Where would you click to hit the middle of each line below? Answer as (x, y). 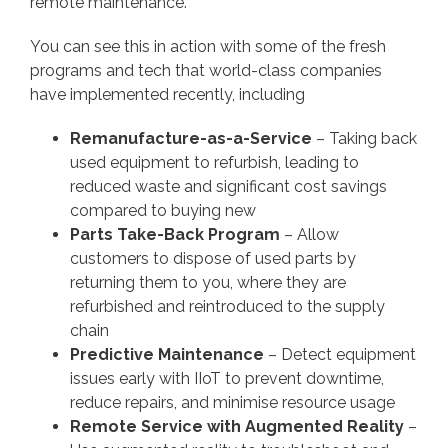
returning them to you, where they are (208, 283)
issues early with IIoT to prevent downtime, (227, 379)
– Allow (311, 235)
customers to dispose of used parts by (213, 259)
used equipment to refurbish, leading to (214, 163)
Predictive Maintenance (169, 355)
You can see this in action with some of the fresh (208, 47)
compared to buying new (163, 211)
